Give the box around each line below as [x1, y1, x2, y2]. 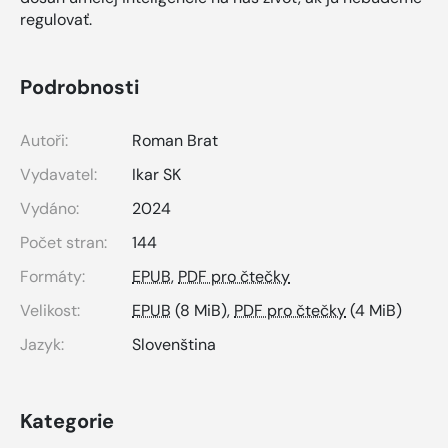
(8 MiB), [171, 300, 234, 322]
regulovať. [20, 9, 92, 31]
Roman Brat [132, 130, 218, 152]
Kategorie [20, 408, 114, 435]
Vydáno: [20, 198, 79, 220]
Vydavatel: [20, 164, 97, 186]
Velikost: [20, 300, 80, 322]
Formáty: [20, 266, 85, 288]
